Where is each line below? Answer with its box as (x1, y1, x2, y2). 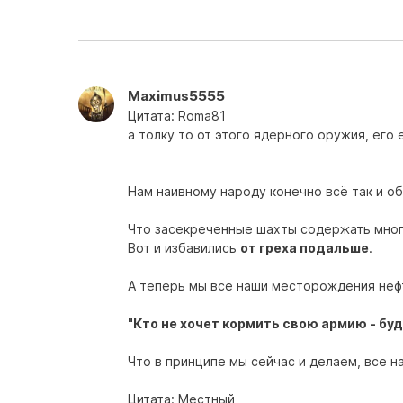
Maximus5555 (128, 87, 225, 104)
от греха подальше (240, 240, 369, 255)
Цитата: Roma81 (128, 108, 226, 123)
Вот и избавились (128, 240, 240, 255)
